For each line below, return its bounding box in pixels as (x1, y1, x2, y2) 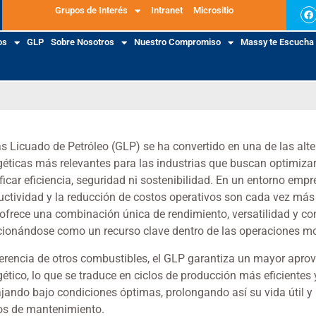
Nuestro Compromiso (133, 37, 221, 47)
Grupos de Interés (55, 5, 128, 16)
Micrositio (193, 5, 234, 16)
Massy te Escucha (240, 37, 314, 47)
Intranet (151, 5, 183, 16)
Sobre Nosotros (50, 37, 114, 47)
